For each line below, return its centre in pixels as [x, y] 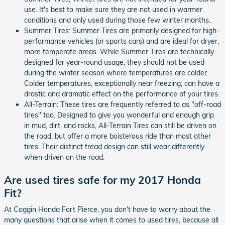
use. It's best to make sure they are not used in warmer [113, 9]
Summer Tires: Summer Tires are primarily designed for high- [122, 30]
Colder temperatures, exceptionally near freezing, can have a [122, 83]
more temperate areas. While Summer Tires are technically [119, 51]
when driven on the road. [64, 157]
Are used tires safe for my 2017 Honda [102, 180]
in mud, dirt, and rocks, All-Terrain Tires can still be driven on [120, 125]
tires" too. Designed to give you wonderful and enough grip [119, 115]
